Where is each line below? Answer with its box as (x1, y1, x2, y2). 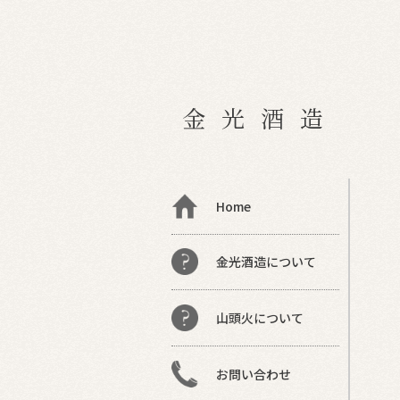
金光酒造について (216, 253, 316, 271)
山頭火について (216, 308, 304, 327)
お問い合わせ (216, 364, 291, 383)
